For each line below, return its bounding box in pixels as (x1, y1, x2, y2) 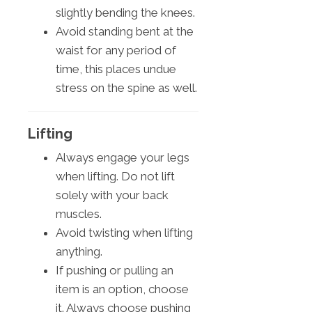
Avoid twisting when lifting (56, 225, 193, 240)
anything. (56, 244, 102, 258)
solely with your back (56, 187, 169, 202)
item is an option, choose (56, 281, 189, 296)
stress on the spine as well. (56, 80, 197, 95)
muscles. (56, 206, 102, 221)
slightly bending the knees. (56, 5, 195, 19)
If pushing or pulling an (56, 263, 173, 277)
